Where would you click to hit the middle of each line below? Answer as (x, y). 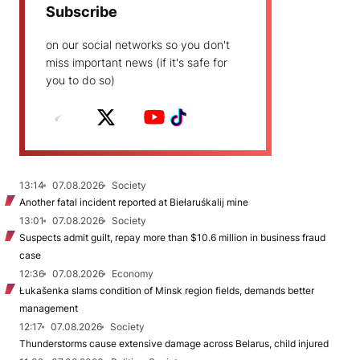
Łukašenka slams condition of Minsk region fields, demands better (167, 290)
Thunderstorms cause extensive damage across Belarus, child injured (174, 343)
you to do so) (80, 80)
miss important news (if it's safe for (137, 62)
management (49, 308)
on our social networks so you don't (138, 44)
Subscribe (82, 11)
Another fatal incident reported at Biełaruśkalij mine (134, 202)
